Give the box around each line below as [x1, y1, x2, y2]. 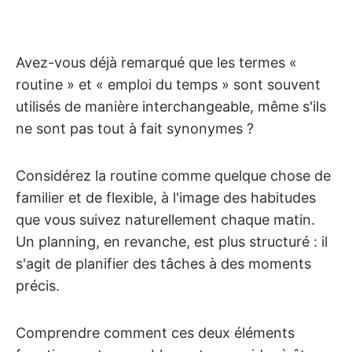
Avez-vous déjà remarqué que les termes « [16, 54, 297, 71]
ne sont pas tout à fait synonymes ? [16, 120, 254, 137]
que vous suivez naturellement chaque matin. [16, 211, 315, 228]
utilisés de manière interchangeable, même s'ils [16, 98, 326, 115]
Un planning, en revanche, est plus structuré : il [16, 233, 328, 250]
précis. [16, 277, 60, 294]
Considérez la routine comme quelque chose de [16, 167, 331, 184]
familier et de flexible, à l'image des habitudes [16, 189, 316, 206]
